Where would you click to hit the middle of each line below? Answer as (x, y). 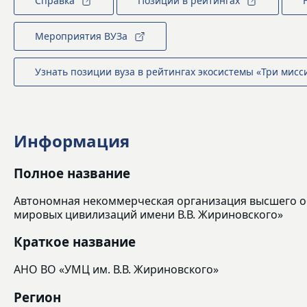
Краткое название (75, 242)
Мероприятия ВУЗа (81, 36)
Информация (72, 141)
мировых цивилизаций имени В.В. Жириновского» (148, 214)
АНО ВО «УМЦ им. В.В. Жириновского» (116, 270)
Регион (37, 297)
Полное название (72, 173)
